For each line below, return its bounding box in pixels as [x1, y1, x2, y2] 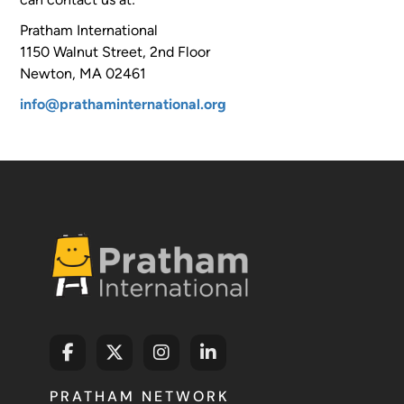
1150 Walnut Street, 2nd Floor [20, 43, 211, 60]
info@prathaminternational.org [20, 96, 227, 113]
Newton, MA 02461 [20, 65, 151, 82]
